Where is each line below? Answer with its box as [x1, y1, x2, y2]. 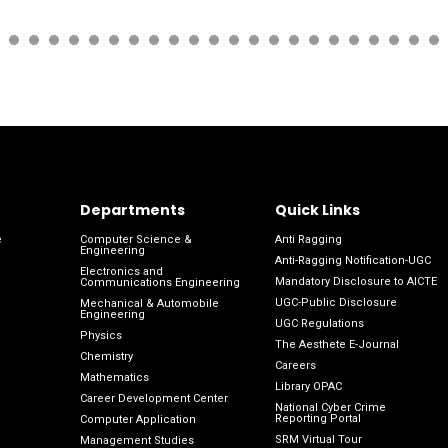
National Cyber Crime [274, 401, 386, 415]
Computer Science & [79, 233, 192, 247]
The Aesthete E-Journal [274, 338, 399, 352]
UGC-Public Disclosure [274, 296, 397, 310]
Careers [274, 359, 316, 373]
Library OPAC [274, 380, 342, 394]
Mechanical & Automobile [79, 297, 219, 311]
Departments [79, 200, 185, 221]
